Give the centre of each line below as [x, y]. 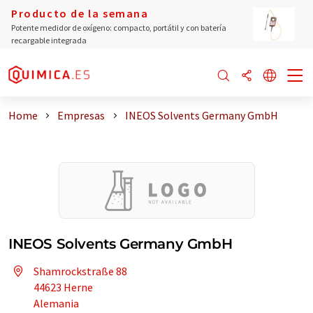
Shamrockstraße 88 [80, 271]
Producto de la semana [80, 13]
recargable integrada [49, 40]
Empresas [81, 115]
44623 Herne [63, 287]
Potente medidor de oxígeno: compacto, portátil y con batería [119, 28]
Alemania [56, 303]
